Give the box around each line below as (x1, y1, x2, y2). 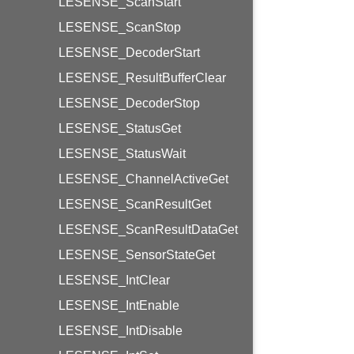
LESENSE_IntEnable (58, 299, 179, 312)
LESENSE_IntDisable (58, 324, 183, 337)
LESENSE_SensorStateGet (58, 248, 215, 262)
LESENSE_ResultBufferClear (58, 71, 226, 85)
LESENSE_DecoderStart (58, 46, 200, 59)
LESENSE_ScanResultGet (58, 198, 211, 211)
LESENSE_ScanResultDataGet (58, 223, 238, 236)
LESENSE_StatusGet (58, 122, 181, 135)
